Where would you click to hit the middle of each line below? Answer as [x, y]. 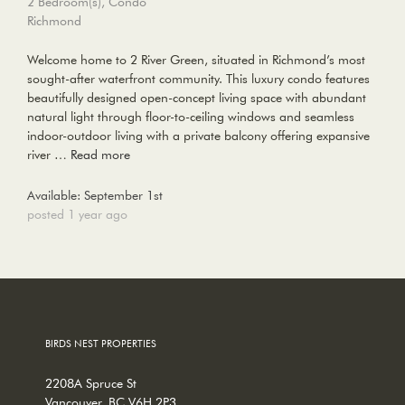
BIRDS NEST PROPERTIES [101, 343]
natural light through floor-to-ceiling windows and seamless [191, 116]
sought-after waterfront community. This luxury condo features [198, 78]
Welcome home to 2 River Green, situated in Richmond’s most [196, 59]
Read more [100, 154]
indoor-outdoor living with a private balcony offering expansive [198, 135]
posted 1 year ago [77, 214]
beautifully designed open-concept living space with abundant [197, 97]
